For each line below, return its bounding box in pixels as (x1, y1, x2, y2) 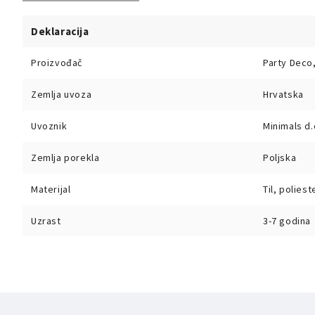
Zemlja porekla (31, 151, 100, 164)
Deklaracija (31, 25, 89, 38)
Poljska (263, 151, 297, 164)
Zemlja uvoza (31, 88, 92, 101)
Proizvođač (31, 56, 82, 69)
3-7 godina (263, 214, 311, 227)
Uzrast (31, 214, 61, 227)
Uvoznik (31, 120, 67, 132)
